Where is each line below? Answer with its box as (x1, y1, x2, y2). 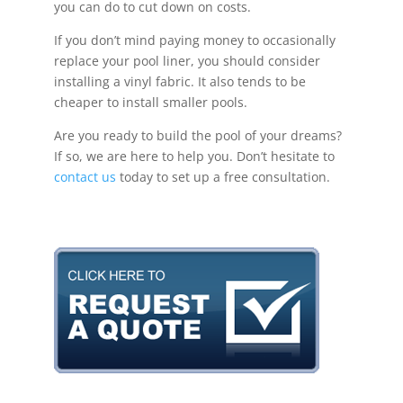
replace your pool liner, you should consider (53, 52, 320, 70)
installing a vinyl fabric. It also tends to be (53, 73, 306, 91)
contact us (53, 168, 116, 186)
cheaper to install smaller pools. (53, 94, 251, 112)
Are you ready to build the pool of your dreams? (53, 127, 342, 145)
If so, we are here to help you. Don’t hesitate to (53, 148, 335, 166)
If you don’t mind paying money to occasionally (53, 31, 336, 49)
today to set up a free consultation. (115, 168, 334, 186)
